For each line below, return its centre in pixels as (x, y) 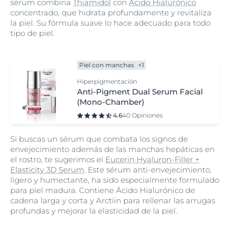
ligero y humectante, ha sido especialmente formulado (115, 180)
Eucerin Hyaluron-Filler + (152, 159)
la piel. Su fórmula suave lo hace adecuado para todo (110, 23)
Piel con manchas (107, 65)
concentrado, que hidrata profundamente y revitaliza (111, 13)
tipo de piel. (32, 33)
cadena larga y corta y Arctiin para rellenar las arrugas (113, 200)
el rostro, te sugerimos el (58, 159)
